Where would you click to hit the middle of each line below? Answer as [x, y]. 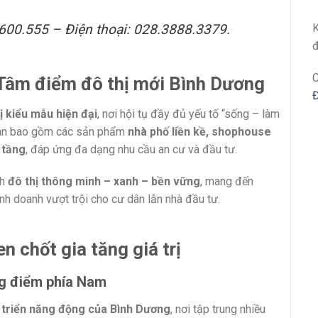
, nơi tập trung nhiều [218, 309]
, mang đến [227, 182]
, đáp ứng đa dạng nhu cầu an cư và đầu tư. [131, 149]
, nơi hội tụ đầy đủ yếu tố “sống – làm [188, 114]
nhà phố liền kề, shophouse [199, 131]
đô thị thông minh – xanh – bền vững [104, 182]
